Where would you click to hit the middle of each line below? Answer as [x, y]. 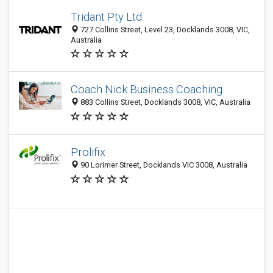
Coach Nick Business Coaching [147, 90]
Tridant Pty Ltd [106, 17]
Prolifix [88, 152]
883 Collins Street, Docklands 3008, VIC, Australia [165, 102]
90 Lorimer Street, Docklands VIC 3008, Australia [163, 165]
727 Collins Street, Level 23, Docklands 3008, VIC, [164, 30]
